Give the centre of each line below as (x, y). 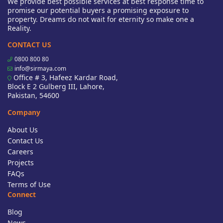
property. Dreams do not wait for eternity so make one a (101, 19)
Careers (20, 152)
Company (24, 112)
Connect (22, 195)
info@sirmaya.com (40, 69)
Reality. (19, 28)
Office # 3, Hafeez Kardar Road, (65, 78)
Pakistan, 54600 (33, 96)
